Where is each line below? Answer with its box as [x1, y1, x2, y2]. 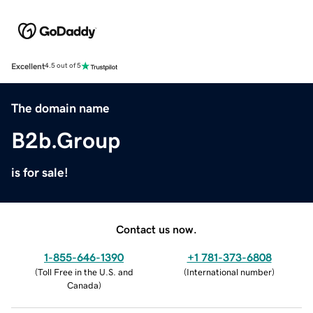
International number [187, 267, 272, 277]
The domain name [11, 101, 110, 115]
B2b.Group [11, 129, 120, 152]
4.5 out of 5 [45, 62, 81, 70]
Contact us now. [116, 223, 197, 235]
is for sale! [11, 166, 68, 179]
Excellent [11, 61, 45, 71]
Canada [66, 280, 99, 290]
